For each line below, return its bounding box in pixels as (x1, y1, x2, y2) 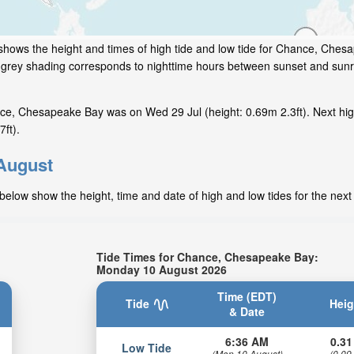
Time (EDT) (217, 288, 277, 304)
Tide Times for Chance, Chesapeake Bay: (96, 248, 319, 265)
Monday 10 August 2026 (96, 261, 228, 277)
